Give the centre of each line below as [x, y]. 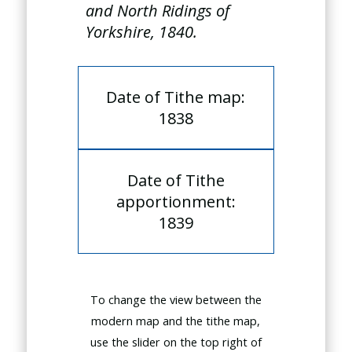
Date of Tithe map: [176, 97]
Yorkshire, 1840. [142, 32]
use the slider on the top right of [176, 342]
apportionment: [176, 202]
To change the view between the [176, 300]
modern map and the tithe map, [176, 321]
